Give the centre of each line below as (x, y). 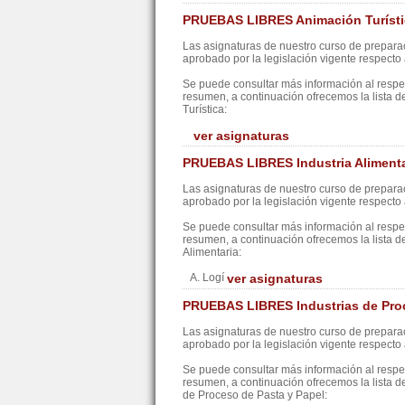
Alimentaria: (212, 252)
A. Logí (205, 278)
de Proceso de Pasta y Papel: (255, 395)
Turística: (205, 109)
